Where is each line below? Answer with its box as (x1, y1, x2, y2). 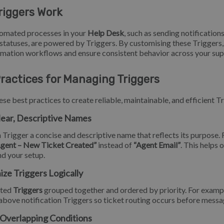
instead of (96, 140, 133, 149)
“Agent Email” (133, 140, 180, 149)
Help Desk (87, 27, 124, 37)
